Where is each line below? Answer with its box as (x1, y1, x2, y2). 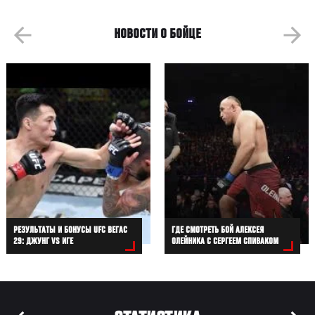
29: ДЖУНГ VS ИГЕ (13, 237, 74, 247)
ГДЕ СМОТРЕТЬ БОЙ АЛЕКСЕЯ (172, 226, 264, 236)
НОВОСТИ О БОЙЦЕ (114, 27, 201, 43)
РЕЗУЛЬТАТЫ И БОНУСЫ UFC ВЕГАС (13, 226, 128, 236)
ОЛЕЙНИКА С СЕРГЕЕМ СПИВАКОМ (172, 237, 279, 247)
